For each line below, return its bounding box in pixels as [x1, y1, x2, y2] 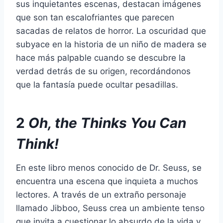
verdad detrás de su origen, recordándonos [16, 66, 191, 76]
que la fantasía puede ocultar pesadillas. [16, 79, 178, 90]
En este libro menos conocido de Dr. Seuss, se [16, 162, 202, 173]
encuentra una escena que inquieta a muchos [16, 176, 198, 186]
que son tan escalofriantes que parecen [16, 12, 174, 22]
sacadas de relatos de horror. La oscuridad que [16, 25, 206, 36]
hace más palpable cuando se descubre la [16, 52, 186, 63]
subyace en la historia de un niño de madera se [16, 39, 207, 49]
